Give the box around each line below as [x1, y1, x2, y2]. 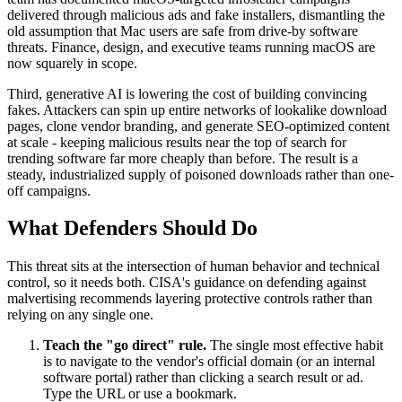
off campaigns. [7, 182, 91, 198]
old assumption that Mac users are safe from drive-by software [7, 22, 358, 39]
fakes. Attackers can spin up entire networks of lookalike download [7, 101, 387, 118]
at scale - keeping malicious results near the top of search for [7, 134, 346, 150]
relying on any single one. [7, 307, 153, 323]
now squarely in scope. [7, 55, 137, 71]
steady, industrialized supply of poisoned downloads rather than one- [7, 166, 394, 182]
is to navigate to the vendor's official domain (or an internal [43, 354, 375, 370]
